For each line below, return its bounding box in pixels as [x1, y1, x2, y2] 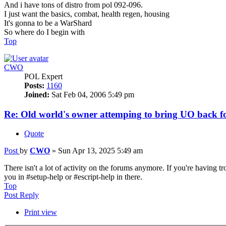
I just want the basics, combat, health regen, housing [4, 9, 169, 18]
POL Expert [24, 72, 63, 81]
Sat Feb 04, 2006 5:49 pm [49, 90, 134, 99]
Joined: [24, 90, 49, 99]
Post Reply [4, 191, 39, 200]
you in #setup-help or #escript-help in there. [4, 173, 142, 182]
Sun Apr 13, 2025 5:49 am [58, 146, 143, 155]
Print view [24, 208, 57, 217]
